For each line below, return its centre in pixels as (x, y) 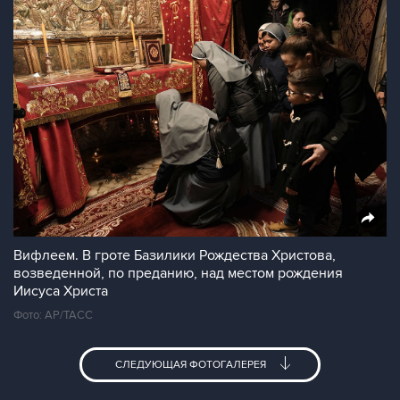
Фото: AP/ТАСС (53, 315)
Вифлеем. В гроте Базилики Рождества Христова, (175, 255)
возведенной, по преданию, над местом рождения (178, 273)
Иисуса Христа (61, 291)
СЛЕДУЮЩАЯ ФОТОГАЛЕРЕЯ (192, 365)
